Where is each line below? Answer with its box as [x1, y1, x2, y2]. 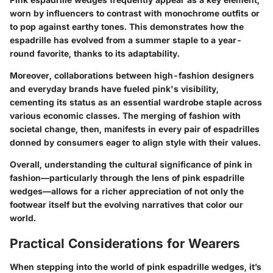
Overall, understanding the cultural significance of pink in [10, 159, 252, 170]
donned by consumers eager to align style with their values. [10, 137, 261, 148]
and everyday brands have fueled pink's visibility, [10, 83, 219, 94]
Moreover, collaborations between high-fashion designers [10, 70, 254, 81]
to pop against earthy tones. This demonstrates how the [10, 21, 244, 32]
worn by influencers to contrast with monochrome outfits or [10, 8, 260, 19]
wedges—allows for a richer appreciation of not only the [10, 186, 244, 197]
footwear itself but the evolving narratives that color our [10, 199, 243, 210]
